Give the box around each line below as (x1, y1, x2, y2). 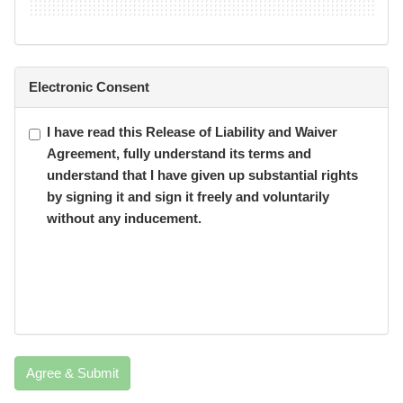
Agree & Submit (26, 365, 119, 381)
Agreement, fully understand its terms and (47, 146, 311, 162)
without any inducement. (47, 210, 201, 227)
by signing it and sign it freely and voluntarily (47, 189, 329, 205)
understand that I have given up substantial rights (47, 167, 358, 184)
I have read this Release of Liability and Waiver (47, 124, 337, 140)
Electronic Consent (29, 79, 149, 95)
